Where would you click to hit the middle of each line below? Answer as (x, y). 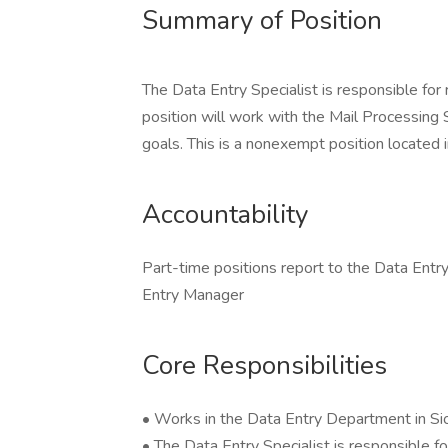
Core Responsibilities (264, 365)
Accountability (225, 214)
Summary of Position (262, 20)
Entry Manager (193, 295)
